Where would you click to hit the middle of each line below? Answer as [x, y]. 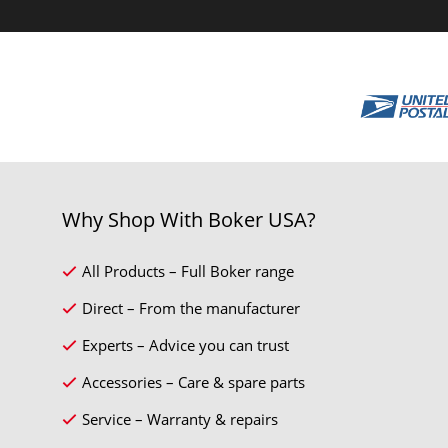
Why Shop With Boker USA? [189, 219]
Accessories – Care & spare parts [193, 382]
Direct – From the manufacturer [191, 308]
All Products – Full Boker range [188, 271]
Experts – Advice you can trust [185, 345]
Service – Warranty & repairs [180, 419]
